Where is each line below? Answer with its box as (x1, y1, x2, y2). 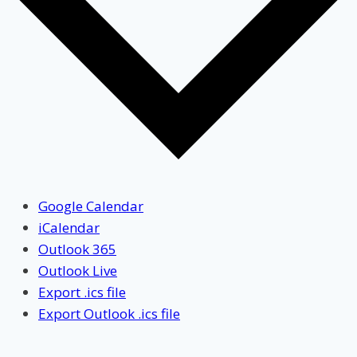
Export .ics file (38, 282, 126, 301)
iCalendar (38, 218, 100, 237)
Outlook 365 (38, 239, 116, 258)
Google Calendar (38, 196, 143, 215)
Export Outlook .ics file (38, 304, 180, 323)
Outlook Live (38, 261, 117, 280)
